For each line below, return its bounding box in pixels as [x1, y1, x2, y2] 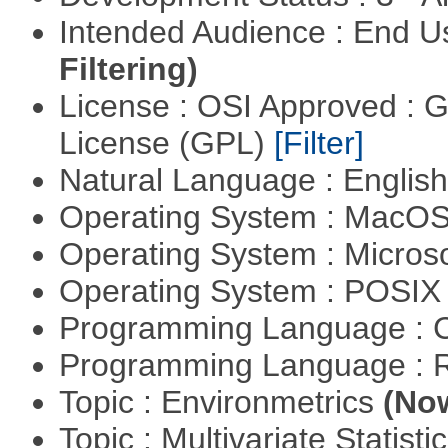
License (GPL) [58, 125, 274, 162]
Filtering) [58, 51, 198, 88]
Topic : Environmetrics [58, 384, 383, 421]
